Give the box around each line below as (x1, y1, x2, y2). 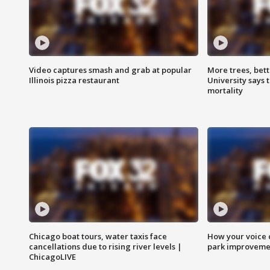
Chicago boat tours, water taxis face (29, 231, 167, 242)
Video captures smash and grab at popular (29, 64, 192, 76)
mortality (207, 85, 243, 96)
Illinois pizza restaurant (29, 75, 119, 86)
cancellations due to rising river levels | (29, 241, 182, 253)
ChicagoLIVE (29, 251, 76, 263)
